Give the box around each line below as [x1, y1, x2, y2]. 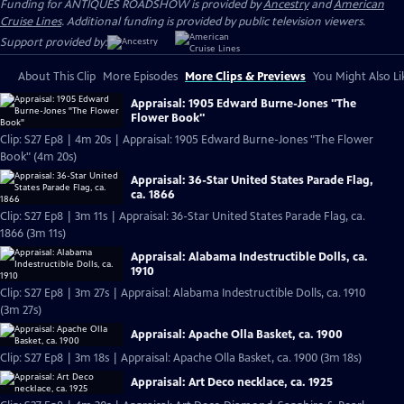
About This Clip [18, 69, 96, 84]
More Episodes [103, 69, 178, 84]
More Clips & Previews [185, 69, 306, 84]
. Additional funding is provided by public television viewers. [61, 14, 365, 29]
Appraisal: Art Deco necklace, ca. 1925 [131, 375, 333, 390]
